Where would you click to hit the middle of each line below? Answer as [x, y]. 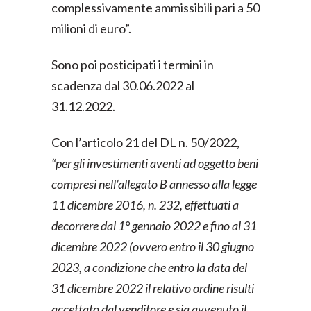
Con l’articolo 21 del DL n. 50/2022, [145, 142]
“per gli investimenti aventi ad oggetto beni [155, 163]
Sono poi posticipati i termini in [133, 65]
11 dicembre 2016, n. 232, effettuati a [145, 205]
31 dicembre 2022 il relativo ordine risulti [153, 288]
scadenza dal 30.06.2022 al [123, 85]
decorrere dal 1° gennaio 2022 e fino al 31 [154, 226]
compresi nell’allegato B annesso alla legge [154, 184]
